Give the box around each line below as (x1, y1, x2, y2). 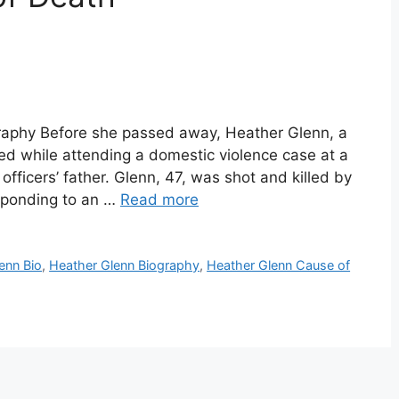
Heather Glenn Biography (49, 257, 200, 273)
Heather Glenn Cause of (207, 257, 351, 273)
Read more (120, 191, 199, 209)
